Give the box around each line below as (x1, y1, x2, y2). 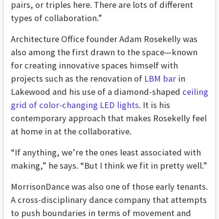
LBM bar (144, 73, 176, 85)
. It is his (139, 99, 170, 111)
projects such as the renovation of (11, 73, 144, 85)
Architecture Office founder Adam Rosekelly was (11, 33, 197, 45)
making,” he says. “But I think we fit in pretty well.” (11, 160, 207, 172)
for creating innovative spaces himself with (11, 60, 178, 71)
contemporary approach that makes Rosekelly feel (11, 112, 207, 124)
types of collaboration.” (11, 12, 102, 24)
